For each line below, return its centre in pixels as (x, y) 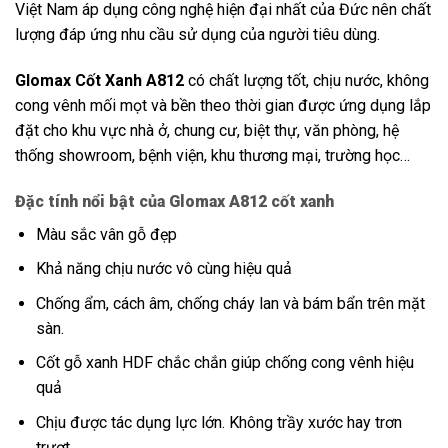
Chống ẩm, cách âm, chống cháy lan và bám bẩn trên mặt (230, 303)
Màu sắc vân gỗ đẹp (106, 234)
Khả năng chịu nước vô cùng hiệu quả (163, 269)
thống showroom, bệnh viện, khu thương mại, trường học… (212, 155)
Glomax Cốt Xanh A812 (101, 80)
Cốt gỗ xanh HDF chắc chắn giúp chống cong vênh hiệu (224, 363)
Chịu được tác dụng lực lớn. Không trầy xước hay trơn (218, 423)
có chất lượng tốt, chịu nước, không (308, 80)
